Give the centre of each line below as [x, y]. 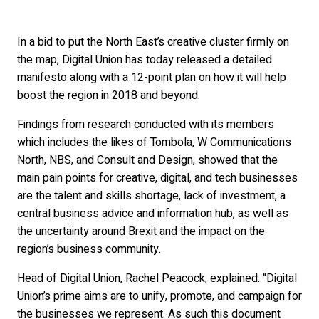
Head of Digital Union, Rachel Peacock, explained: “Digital [157, 278]
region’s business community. [89, 249]
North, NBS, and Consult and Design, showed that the [147, 160]
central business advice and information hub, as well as [153, 214]
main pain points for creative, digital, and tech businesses [157, 178]
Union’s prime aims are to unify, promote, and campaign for [159, 296]
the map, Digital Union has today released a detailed [145, 60]
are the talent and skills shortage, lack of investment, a [151, 196]
